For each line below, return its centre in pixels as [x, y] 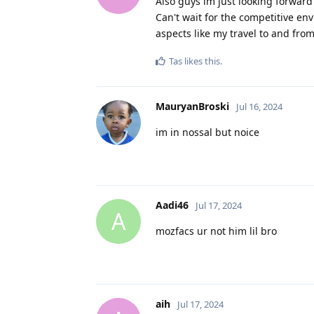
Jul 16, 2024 [259, 106]
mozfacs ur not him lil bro [216, 231]
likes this [201, 61]
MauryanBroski [192, 106]
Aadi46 [172, 205]
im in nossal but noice [207, 132]
